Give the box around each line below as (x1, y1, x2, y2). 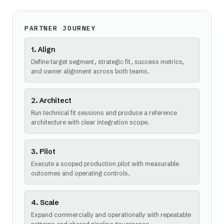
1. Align (31, 45, 55, 54)
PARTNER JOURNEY (24, 24, 96, 32)
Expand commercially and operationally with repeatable (31, 211, 191, 218)
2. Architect (31, 96, 71, 105)
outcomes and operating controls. (31, 169, 130, 177)
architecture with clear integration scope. (31, 118, 149, 126)
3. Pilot (31, 147, 55, 156)
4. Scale (31, 198, 59, 207)
